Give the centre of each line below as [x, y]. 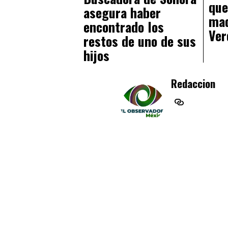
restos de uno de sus [139, 41]
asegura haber [122, 13]
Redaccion [193, 83]
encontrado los [123, 27]
